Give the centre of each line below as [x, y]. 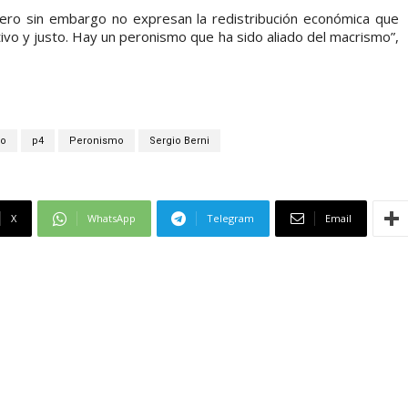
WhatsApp [112, 219]
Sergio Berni [179, 141]
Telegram [230, 219]
